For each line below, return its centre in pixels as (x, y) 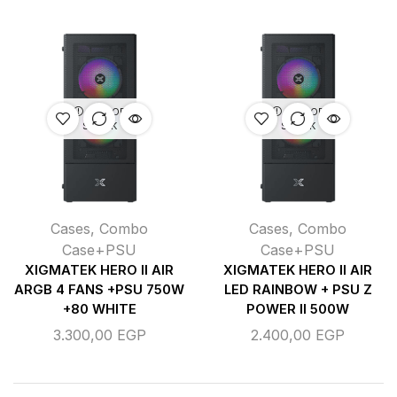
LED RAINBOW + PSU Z (298, 290)
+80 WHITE (99, 310)
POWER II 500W (298, 310)
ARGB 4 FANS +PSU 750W (99, 290)
